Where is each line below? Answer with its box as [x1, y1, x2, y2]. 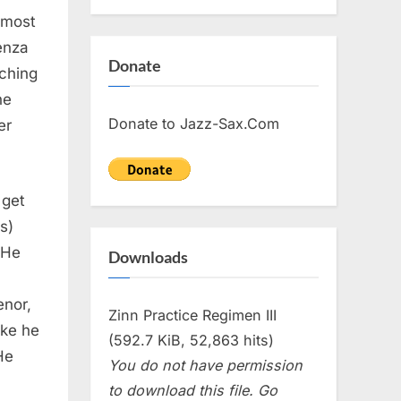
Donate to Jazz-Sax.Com [108, 114, 279, 132]
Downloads [108, 247, 188, 267]
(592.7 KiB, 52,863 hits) [108, 330, 274, 349]
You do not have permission [108, 355, 303, 374]
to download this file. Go [108, 380, 277, 399]
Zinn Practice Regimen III [108, 305, 277, 324]
